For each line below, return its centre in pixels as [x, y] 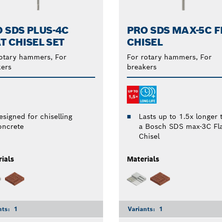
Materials [143, 159]
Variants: [142, 209]
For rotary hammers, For [169, 57]
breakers [141, 67]
